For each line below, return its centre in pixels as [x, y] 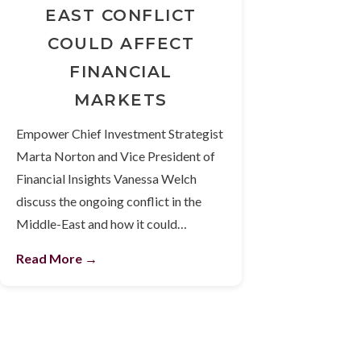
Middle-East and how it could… [102, 224]
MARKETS [121, 100]
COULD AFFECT [121, 44]
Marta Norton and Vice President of [116, 156]
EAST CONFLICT [121, 16]
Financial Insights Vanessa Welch [106, 179]
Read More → [57, 259]
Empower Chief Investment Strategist [120, 134]
